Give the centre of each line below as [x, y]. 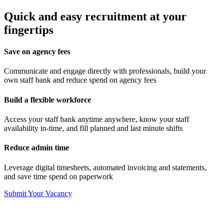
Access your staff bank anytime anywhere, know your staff [97, 119]
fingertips [29, 30]
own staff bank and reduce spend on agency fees [80, 80]
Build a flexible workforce [48, 100]
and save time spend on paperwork [58, 176]
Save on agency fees [37, 52]
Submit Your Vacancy [38, 193]
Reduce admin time [37, 148]
